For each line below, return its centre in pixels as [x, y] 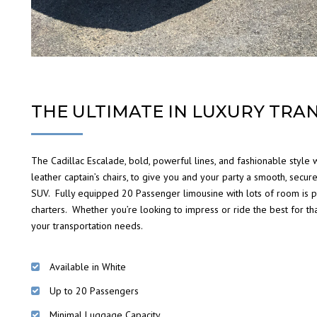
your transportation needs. [87, 226]
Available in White [88, 267]
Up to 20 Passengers [94, 291]
